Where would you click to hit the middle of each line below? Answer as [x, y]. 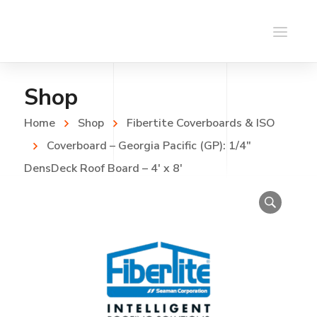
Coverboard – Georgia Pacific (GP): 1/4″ [149, 146]
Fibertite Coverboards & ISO [201, 123]
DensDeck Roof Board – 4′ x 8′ [103, 168]
